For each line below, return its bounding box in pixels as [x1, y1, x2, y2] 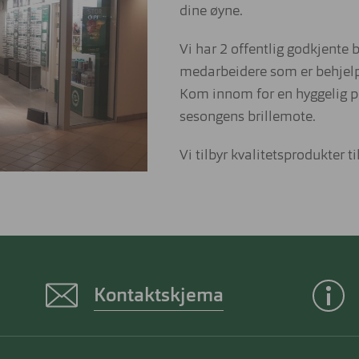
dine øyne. [179, 4, 243, 19]
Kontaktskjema [94, 286, 224, 306]
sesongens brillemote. [179, 110, 316, 125]
